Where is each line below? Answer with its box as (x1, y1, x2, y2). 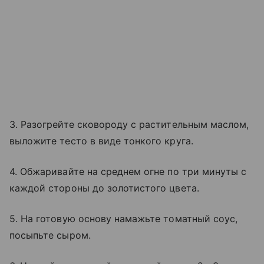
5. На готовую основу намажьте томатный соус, (9, 212, 238, 225)
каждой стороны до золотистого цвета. (9, 181, 199, 194)
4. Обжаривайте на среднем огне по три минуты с (9, 165, 247, 177)
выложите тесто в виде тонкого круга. (9, 134, 193, 147)
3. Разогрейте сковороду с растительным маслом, (9, 118, 249, 130)
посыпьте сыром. (9, 229, 91, 241)
